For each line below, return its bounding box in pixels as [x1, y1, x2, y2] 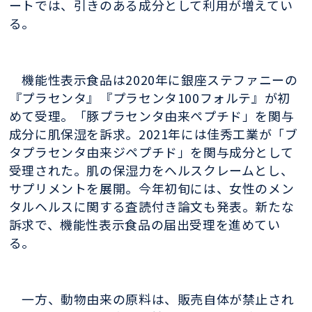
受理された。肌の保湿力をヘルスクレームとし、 [8, 160, 294, 179]
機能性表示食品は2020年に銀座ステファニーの [8, 70, 298, 88]
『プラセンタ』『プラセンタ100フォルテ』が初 [8, 88, 290, 107]
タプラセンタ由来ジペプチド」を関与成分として [8, 142, 294, 161]
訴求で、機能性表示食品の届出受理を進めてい [8, 214, 281, 233]
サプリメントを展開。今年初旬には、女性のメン [8, 178, 295, 197]
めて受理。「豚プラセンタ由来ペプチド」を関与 [8, 106, 295, 125]
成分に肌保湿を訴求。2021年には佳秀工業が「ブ [8, 124, 298, 143]
